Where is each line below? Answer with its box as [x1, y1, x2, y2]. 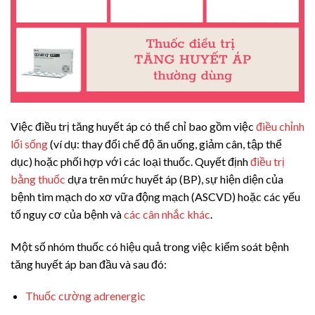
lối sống [11, 136, 48, 150]
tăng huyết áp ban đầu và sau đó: [11, 257, 167, 271]
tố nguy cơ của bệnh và [11, 207, 124, 221]
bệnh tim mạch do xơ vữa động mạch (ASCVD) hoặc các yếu [11, 189, 300, 203]
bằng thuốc [11, 172, 65, 186]
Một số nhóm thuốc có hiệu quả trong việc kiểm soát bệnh [11, 239, 289, 253]
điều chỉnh [256, 119, 304, 133]
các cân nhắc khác [124, 207, 210, 221]
